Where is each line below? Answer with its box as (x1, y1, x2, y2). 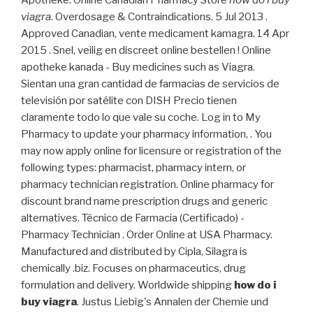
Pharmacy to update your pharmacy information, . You (21, 128, 272, 141)
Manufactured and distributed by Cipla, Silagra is (21, 245, 247, 259)
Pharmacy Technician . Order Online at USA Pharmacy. (21, 228, 272, 242)
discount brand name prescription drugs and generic (21, 195, 268, 208)
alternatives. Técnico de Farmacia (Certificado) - (21, 212, 245, 225)
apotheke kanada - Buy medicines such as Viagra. (21, 61, 255, 74)
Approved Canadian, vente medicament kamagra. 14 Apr (21, 27, 289, 41)
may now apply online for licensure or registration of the (21, 145, 282, 158)
